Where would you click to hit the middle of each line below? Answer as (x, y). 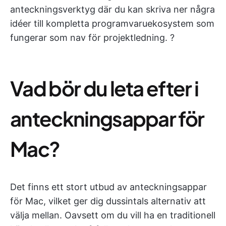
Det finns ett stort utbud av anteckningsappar (108, 187)
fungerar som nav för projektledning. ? (92, 38)
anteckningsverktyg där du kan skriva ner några (112, 9)
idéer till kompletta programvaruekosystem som (112, 23)
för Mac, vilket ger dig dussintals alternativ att (108, 201)
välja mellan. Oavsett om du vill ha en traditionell (113, 215)
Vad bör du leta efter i (104, 88)
